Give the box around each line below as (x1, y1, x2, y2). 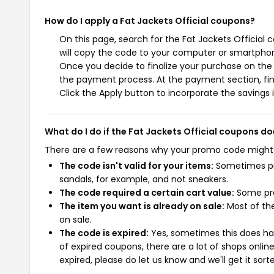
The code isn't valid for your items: (59, 160, 213, 172)
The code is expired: (59, 227, 149, 239)
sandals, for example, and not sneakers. (59, 173, 228, 185)
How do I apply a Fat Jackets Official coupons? (45, 15, 255, 27)
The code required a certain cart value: (59, 187, 234, 199)
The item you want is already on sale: (59, 200, 224, 212)
